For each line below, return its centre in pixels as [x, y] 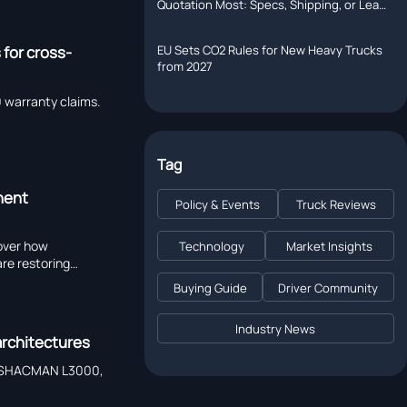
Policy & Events [218, 205]
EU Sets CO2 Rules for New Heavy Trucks [270, 50]
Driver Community [328, 288]
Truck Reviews [336, 205]
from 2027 [185, 66]
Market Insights [330, 246]
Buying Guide [210, 288]
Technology [211, 246]
